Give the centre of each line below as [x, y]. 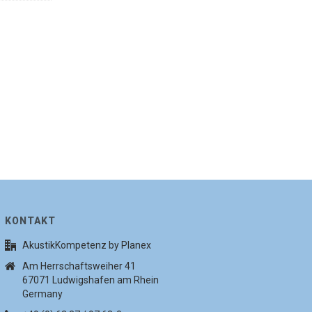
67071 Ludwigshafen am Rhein [91, 280]
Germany [43, 294]
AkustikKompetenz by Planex [87, 245]
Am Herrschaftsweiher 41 [79, 266]
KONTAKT [31, 221]
